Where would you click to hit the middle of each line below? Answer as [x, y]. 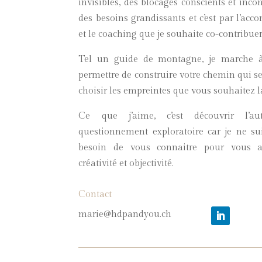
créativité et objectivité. [126, 163]
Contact [95, 195]
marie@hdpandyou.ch [125, 215]
